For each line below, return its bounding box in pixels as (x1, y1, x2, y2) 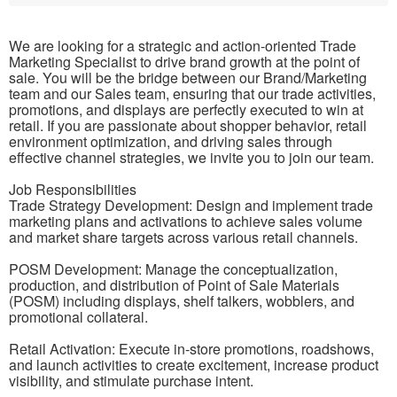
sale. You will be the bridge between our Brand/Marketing (9, 67, 367, 89)
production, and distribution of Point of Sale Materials (9, 275, 339, 296)
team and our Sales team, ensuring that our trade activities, (9, 83, 376, 105)
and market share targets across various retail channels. (9, 227, 358, 248)
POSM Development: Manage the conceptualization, (9, 259, 338, 280)
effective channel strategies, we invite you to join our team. (9, 147, 374, 168)
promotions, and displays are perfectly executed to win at (9, 99, 363, 121)
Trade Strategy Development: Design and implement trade (9, 195, 373, 216)
